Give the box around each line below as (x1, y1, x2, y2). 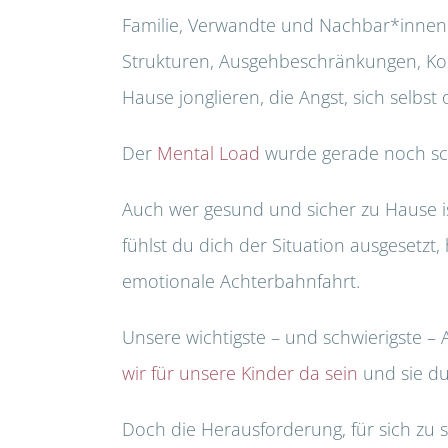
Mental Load (157, 141, 260, 165)
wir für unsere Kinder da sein (122, 361, 358, 385)
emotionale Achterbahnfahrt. (122, 269, 360, 293)
